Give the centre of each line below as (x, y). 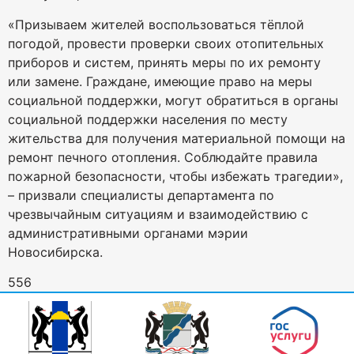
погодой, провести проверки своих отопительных (166, 43)
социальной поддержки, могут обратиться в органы (173, 100)
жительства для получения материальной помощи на (177, 138)
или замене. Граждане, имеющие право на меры (160, 81)
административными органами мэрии (128, 233)
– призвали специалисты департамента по (141, 195)
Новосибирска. (55, 252)
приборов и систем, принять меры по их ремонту (164, 62)
